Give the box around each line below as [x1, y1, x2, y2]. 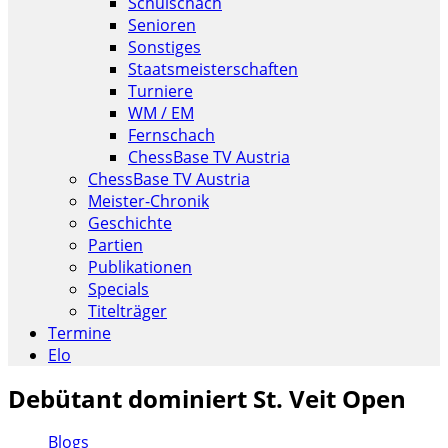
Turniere [128, 80, 193, 102]
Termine [48, 322, 111, 344]
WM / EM [128, 102, 194, 124]
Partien [88, 234, 143, 256]
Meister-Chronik [88, 190, 209, 212]
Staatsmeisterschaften [128, 58, 298, 80]
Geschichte [88, 212, 172, 234]
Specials [88, 278, 149, 300]
